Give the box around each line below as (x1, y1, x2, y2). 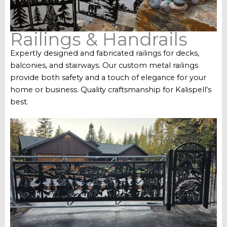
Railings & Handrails (10, 28, 187, 51)
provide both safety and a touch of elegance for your (10, 73, 206, 83)
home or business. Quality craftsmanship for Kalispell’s (10, 85, 211, 95)
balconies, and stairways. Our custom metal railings (10, 61, 198, 70)
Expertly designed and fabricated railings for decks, (10, 49, 199, 58)
